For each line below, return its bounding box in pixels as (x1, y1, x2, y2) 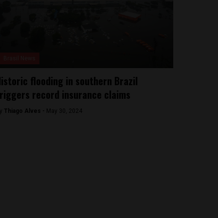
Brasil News (3, 55, 36, 62)
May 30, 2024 (46, 108, 82, 114)
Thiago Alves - (3, 108, 46, 114)
